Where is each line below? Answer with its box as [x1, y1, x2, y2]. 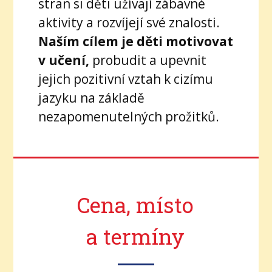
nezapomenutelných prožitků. [38, 107, 219, 125]
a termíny [86, 222, 185, 250]
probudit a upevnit [92, 51, 206, 69]
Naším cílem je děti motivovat [38, 32, 233, 50]
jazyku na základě [38, 89, 144, 106]
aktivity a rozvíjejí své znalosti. [38, 13, 220, 31]
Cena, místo [77, 190, 194, 219]
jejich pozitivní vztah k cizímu [38, 70, 213, 87]
